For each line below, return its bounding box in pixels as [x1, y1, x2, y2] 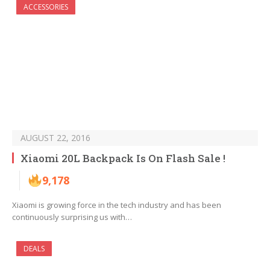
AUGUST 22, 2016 [20, 132, 90, 144]
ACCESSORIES [24, 2, 68, 13]
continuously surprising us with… [12, 212, 132, 223]
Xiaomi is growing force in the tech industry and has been [12, 199, 221, 211]
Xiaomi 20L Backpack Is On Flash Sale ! [20, 151, 225, 166]
